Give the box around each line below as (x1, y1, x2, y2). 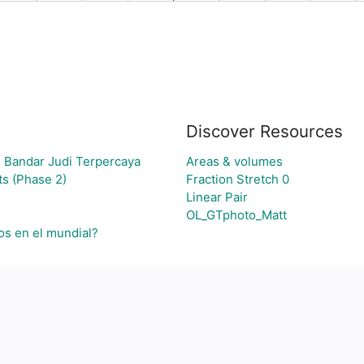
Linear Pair (185, 189, 248, 205)
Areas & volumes (185, 154, 283, 169)
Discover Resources (185, 121, 343, 141)
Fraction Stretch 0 (185, 171, 289, 187)
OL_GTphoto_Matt (185, 207, 287, 223)
